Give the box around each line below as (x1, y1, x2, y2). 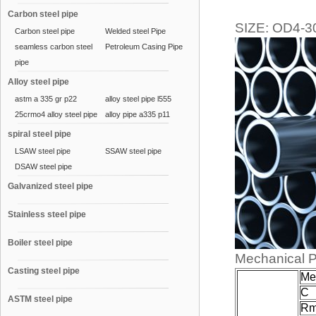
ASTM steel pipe (8, 294, 73, 304)
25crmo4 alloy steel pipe (15, 110, 97, 119)
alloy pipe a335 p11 (105, 110, 170, 119)
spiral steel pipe (8, 129, 71, 139)
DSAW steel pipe (15, 162, 72, 171)
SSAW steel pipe (105, 147, 162, 155)
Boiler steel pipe (8, 238, 73, 248)
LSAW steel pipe (15, 147, 71, 155)
